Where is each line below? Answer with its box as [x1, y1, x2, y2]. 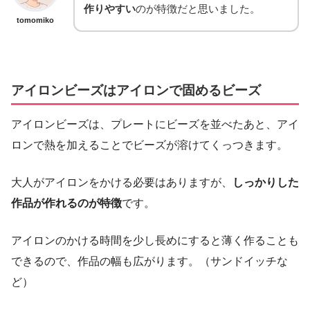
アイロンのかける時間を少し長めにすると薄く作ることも [11, 235, 299, 247]
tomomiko [17, 15, 54, 24]
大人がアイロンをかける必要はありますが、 [11, 176, 232, 189]
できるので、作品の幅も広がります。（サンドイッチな [11, 255, 288, 268]
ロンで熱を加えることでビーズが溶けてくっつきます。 [11, 139, 288, 152]
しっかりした [232, 176, 299, 189]
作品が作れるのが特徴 [11, 197, 122, 210]
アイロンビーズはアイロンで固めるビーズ [11, 82, 261, 98]
